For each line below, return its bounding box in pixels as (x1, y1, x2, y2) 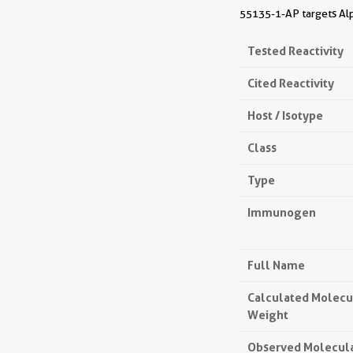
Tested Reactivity (247, 43, 344, 58)
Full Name (247, 258, 305, 273)
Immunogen (247, 205, 316, 220)
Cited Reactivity (247, 76, 334, 91)
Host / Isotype (247, 108, 323, 123)
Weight (247, 307, 288, 322)
